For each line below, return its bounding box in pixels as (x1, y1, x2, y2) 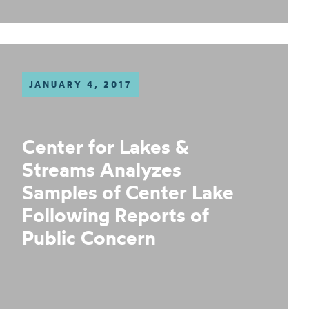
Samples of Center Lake (21, 180, 234, 204)
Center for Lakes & (21, 134, 189, 159)
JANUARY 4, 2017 (28, 79, 132, 90)
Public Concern (21, 226, 156, 250)
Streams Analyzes (21, 157, 181, 181)
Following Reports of (21, 203, 209, 227)
